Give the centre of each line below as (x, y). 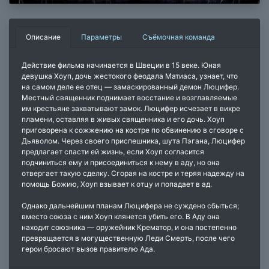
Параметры (101, 37)
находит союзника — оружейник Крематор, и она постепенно (129, 227)
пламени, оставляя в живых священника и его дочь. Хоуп (123, 119)
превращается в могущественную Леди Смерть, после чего (128, 238)
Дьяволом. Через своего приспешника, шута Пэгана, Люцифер (133, 141)
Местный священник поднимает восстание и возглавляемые (129, 97)
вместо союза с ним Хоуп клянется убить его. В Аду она (121, 216)
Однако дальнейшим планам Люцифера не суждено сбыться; (130, 205)
